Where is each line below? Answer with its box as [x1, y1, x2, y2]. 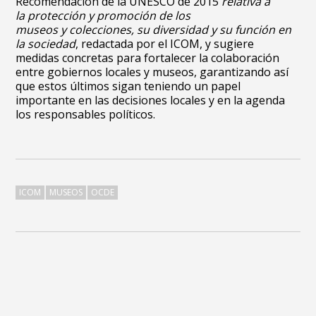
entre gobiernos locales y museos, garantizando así [16, 64, 289, 80]
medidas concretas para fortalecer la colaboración [16, 50, 280, 66]
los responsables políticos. [16, 107, 156, 122]
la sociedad [16, 36, 76, 51]
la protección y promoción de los [16, 8, 191, 23]
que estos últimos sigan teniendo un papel [16, 78, 241, 94]
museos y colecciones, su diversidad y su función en [16, 22, 292, 37]
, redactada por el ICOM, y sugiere [75, 36, 255, 51]
